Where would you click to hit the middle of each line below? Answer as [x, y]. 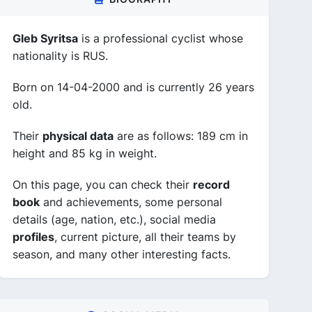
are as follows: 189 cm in [181, 136]
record [211, 185]
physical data [78, 136]
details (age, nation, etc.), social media [114, 219]
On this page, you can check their [103, 185]
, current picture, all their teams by [145, 237]
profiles [33, 237]
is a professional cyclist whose [161, 38]
